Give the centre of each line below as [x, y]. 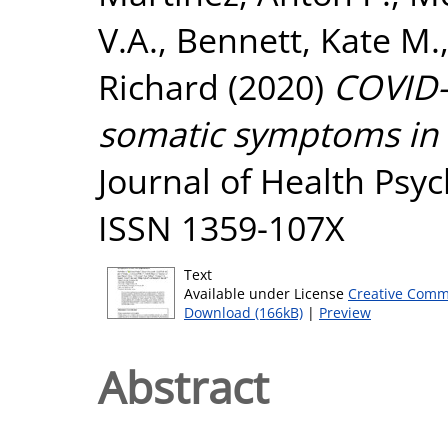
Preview [345, 312]
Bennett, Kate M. [308, 39]
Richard [158, 86]
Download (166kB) [243, 312]
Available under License [266, 293]
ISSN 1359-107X [221, 227]
